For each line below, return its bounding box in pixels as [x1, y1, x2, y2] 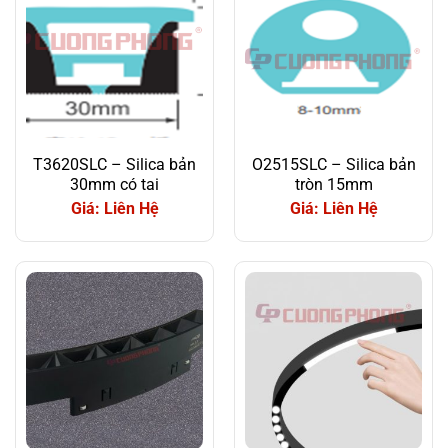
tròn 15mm [294, 174, 373, 194]
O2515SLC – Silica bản [251, 154, 416, 174]
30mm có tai [70, 174, 159, 194]
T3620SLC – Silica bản [33, 154, 196, 174]
